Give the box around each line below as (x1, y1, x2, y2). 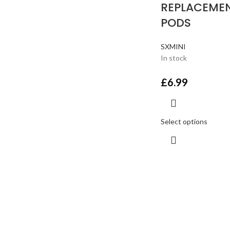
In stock (160, 53, 187, 62)
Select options (160, 117, 207, 126)
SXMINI (160, 42, 186, 51)
